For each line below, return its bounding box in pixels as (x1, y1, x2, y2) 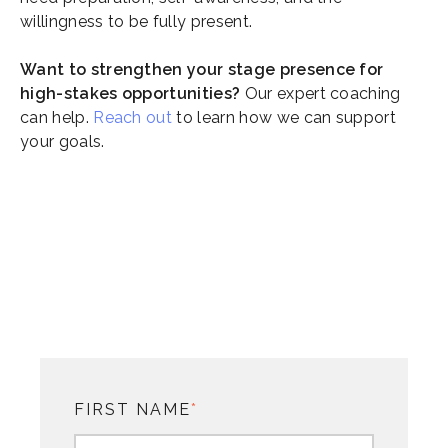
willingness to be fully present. (20, 12, 253, 32)
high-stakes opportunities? (20, 84, 241, 104)
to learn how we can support (172, 108, 397, 128)
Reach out (93, 108, 173, 128)
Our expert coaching (240, 84, 401, 104)
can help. (20, 108, 94, 128)
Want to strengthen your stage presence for (20, 60, 384, 80)
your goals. (20, 132, 105, 152)
